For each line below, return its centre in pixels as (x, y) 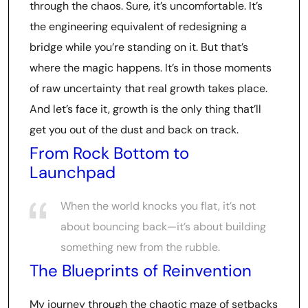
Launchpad (73, 172)
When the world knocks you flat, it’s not (158, 206)
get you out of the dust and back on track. (134, 130)
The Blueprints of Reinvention (141, 271)
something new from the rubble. (140, 247)
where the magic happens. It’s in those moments (151, 68)
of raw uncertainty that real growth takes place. (148, 88)
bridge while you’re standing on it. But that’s (139, 47)
